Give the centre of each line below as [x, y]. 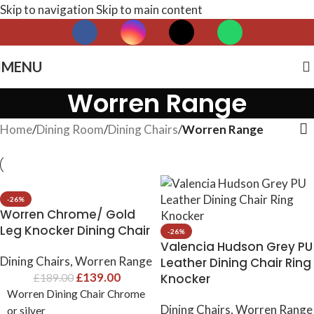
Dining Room [70, 129]
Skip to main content [149, 9]
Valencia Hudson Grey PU [237, 246]
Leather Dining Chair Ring [236, 262]
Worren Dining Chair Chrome [76, 293]
